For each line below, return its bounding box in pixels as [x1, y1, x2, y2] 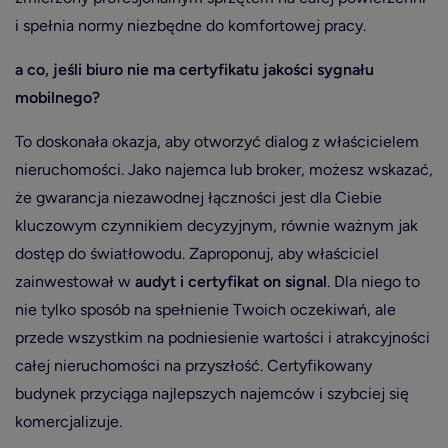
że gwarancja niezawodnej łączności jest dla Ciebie [15, 188, 382, 207]
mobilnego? [15, 88, 100, 107]
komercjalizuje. [15, 412, 122, 431]
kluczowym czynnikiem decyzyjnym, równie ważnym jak [15, 216, 418, 235]
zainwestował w [15, 272, 135, 291]
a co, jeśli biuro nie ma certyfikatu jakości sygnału [15, 60, 374, 79]
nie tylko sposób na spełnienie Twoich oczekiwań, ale [15, 300, 396, 319]
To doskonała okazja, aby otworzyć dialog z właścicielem [15, 132, 419, 151]
